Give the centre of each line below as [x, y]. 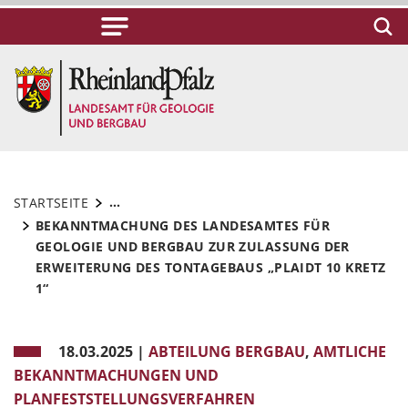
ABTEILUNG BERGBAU [227, 352]
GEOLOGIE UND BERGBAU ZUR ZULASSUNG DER [193, 246]
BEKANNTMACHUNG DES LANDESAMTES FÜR [183, 225]
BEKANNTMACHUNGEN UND [116, 375]
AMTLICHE [350, 352]
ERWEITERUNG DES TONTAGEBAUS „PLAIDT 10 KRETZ [211, 267]
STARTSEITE [51, 203]
